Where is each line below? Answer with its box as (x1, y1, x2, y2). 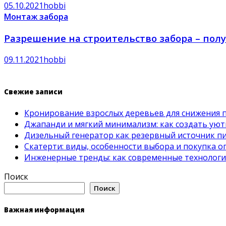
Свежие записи (4, 87, 63, 96)
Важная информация (4, 205, 84, 215)
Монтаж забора (4, 11, 68, 23)
